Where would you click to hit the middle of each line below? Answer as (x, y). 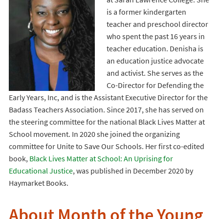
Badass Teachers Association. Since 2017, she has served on (106, 109)
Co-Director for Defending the (155, 85)
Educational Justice (41, 171)
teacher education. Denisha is (155, 48)
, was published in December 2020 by (133, 171)
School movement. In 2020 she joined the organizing (94, 134)
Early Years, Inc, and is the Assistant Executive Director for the (108, 97)
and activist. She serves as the (155, 73)
